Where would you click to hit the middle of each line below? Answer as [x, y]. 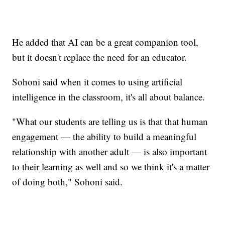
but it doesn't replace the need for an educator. [100, 57]
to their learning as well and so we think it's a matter [111, 166]
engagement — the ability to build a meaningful [104, 136]
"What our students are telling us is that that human [110, 121]
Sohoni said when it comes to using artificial [97, 81]
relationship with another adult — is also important [110, 151]
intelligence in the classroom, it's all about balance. [109, 96]
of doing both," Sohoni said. [68, 181]
